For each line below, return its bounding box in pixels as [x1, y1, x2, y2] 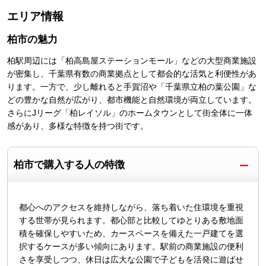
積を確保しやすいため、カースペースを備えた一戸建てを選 [19, 229, 244, 239]
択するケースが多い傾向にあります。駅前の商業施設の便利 [19, 242, 244, 252]
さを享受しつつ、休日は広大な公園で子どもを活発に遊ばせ [19, 255, 244, 265]
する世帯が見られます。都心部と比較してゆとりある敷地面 [19, 216, 244, 226]
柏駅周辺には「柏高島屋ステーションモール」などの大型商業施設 [7, 56, 256, 66]
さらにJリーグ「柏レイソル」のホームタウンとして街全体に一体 [7, 108, 252, 118]
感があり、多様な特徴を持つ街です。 [7, 121, 148, 131]
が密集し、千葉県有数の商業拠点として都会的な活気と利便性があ [7, 69, 256, 79]
